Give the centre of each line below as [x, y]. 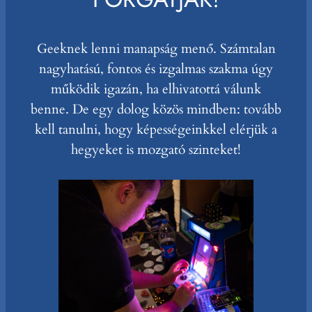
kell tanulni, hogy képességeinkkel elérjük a [156, 129]
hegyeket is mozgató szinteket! [156, 149]
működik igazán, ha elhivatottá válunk [156, 89]
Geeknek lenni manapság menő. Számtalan [156, 48]
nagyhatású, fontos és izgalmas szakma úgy [156, 69]
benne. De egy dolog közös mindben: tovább [156, 109]
